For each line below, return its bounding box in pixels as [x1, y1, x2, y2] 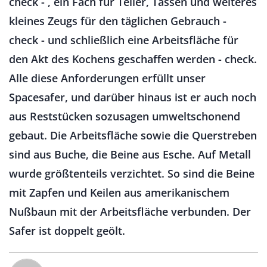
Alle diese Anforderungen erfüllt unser [9, 71, 206, 85]
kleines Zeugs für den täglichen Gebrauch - [9, 14, 226, 28]
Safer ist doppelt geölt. [9, 223, 125, 238]
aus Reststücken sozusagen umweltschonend [9, 109, 240, 123]
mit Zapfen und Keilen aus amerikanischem [9, 185, 229, 200]
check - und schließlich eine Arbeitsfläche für [9, 33, 238, 47]
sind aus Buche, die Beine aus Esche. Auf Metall [9, 147, 251, 162]
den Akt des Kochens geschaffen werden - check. [9, 52, 257, 66]
